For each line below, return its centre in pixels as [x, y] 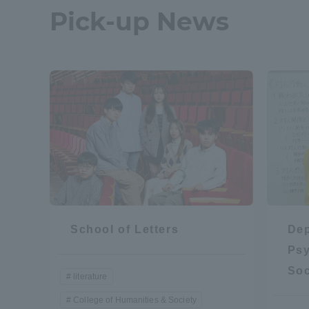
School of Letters [125, 230]
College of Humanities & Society [135, 300]
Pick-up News [139, 21]
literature [90, 277]
